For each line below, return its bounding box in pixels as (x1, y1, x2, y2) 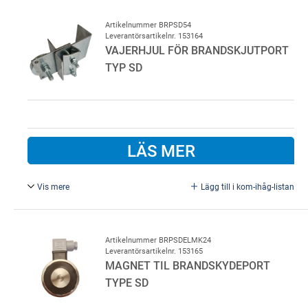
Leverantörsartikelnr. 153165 (105, 245, 203, 256)
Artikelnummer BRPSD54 (105, 19, 191, 30)
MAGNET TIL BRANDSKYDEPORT (105, 257, 270, 272)
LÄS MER (126, 140, 195, 162)
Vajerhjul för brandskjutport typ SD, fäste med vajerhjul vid (27, 198, 294, 212)
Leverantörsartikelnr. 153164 (105, 30, 203, 41)
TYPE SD (105, 274, 148, 289)
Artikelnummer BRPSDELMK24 (105, 234, 211, 245)
